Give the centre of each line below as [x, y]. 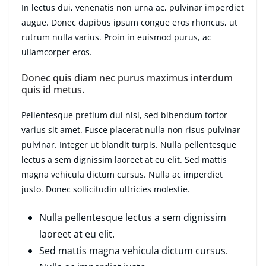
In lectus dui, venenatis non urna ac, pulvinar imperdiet [133, 8]
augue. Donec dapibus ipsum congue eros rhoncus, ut [129, 23]
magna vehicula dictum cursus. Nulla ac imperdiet [122, 175]
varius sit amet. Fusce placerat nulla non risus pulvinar [131, 130]
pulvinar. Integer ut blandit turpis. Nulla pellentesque [129, 145]
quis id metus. [53, 90]
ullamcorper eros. [57, 52]
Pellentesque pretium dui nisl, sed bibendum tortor [124, 115]
